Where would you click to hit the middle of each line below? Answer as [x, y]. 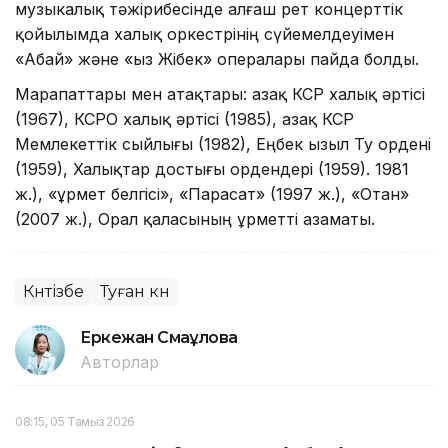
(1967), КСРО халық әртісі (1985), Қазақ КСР [184, 119]
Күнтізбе [53, 292]
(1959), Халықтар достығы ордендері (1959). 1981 [212, 169]
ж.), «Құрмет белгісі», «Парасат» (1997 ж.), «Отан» [212, 194]
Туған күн [135, 292]
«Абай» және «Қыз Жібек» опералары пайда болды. [217, 59]
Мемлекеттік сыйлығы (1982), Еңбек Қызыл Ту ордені [223, 144]
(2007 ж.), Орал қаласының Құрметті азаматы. [197, 219]
